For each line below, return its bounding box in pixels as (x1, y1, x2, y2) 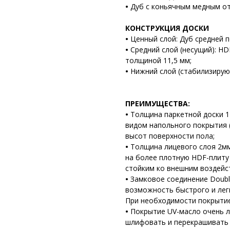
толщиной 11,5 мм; (125, 55, 191, 65)
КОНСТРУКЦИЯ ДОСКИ (125, 23, 209, 33)
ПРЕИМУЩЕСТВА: (125, 98, 190, 108)
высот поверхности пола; (125, 130, 215, 141)
